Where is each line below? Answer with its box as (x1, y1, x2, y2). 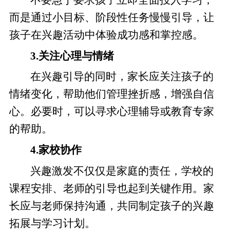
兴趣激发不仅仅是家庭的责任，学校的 (30, 165, 214, 177)
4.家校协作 (30, 144, 82, 156)
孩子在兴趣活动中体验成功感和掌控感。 (9, 29, 203, 41)
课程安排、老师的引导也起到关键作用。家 (9, 183, 214, 195)
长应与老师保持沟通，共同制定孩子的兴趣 (9, 200, 214, 212)
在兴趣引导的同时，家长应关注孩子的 (30, 71, 214, 83)
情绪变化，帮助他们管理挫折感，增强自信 (9, 88, 214, 100)
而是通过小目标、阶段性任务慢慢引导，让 (9, 11, 214, 23)
